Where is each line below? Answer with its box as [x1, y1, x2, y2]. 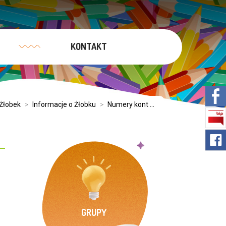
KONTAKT [70, 41, 107, 52]
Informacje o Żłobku [32, 100, 96, 108]
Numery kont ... [107, 100, 154, 108]
